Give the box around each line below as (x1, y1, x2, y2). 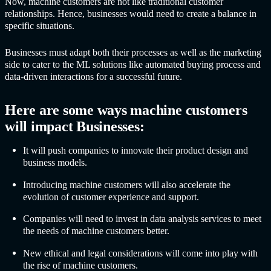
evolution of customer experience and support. (23, 191, 206, 203)
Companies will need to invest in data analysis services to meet (23, 213, 261, 225)
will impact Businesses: (5, 118, 151, 134)
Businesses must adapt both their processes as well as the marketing (5, 46, 261, 58)
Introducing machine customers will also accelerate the (23, 178, 230, 191)
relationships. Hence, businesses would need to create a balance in (5, 7, 256, 19)
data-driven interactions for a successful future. (5, 70, 187, 82)
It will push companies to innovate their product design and (23, 145, 248, 157)
